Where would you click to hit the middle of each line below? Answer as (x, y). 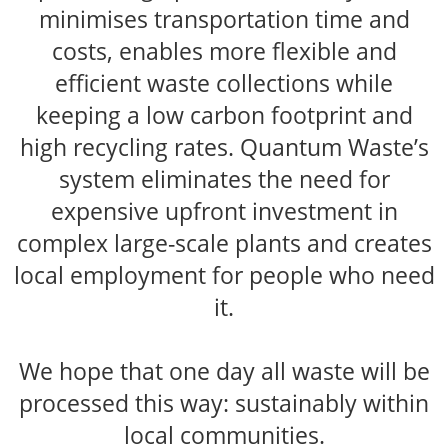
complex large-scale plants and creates (224, 243)
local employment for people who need (224, 275)
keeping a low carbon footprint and (224, 115)
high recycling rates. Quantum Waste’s (224, 147)
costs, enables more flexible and (224, 51)
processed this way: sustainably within (224, 403)
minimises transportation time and (224, 19)
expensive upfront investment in (224, 211)
